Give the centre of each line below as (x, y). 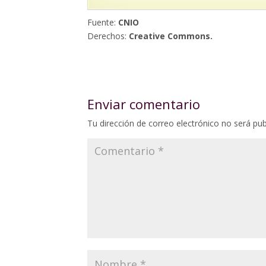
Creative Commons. (171, 36)
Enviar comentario (144, 104)
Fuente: (103, 23)
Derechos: (108, 36)
